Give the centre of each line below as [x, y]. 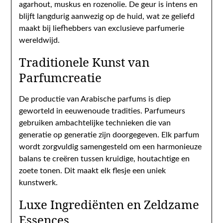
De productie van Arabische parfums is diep [95, 99]
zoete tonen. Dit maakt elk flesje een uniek [93, 171]
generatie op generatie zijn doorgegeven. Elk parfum [109, 135]
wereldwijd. [40, 40]
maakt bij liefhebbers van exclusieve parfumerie [102, 28]
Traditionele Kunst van [84, 62]
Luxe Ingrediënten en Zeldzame [109, 204]
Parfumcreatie [60, 77]
